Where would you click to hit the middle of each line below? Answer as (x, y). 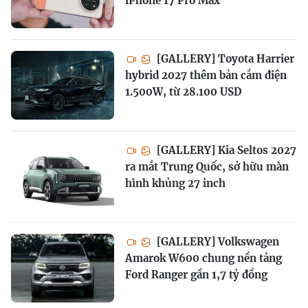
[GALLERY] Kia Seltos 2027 (225, 150)
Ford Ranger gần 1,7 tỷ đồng (196, 274)
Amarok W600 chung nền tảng (203, 258)
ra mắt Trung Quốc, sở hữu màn (207, 166)
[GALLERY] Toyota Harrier (224, 58)
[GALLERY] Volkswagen (217, 241)
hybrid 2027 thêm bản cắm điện (206, 75)
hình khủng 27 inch (175, 183)
